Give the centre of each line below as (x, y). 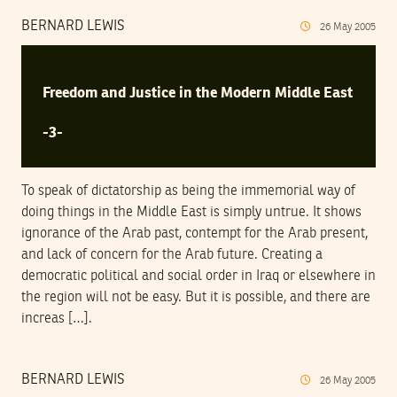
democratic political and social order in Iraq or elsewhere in (198, 276)
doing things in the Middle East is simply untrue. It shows (191, 212)
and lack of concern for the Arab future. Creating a (172, 255)
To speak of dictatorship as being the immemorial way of (188, 191)
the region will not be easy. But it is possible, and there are (196, 297)
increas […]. (57, 319)
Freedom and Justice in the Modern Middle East (198, 93)
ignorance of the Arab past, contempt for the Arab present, (195, 234)
